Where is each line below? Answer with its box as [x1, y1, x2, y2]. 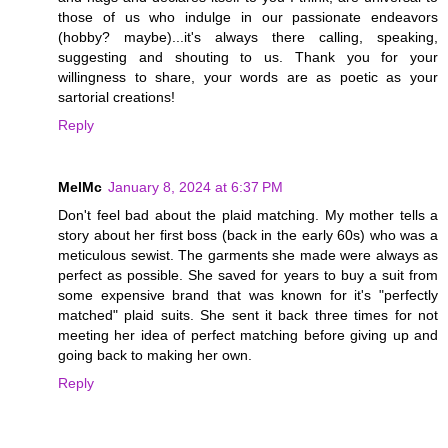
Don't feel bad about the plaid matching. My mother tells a [58, 207, 438, 224]
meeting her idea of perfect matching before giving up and [58, 327, 438, 344]
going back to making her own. [58, 347, 252, 364]
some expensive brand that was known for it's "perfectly [58, 287, 438, 304]
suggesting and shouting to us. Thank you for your [58, 49, 438, 66]
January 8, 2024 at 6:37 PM [108, 179, 283, 196]
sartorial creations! [58, 89, 175, 106]
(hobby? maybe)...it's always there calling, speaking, [58, 29, 438, 46]
